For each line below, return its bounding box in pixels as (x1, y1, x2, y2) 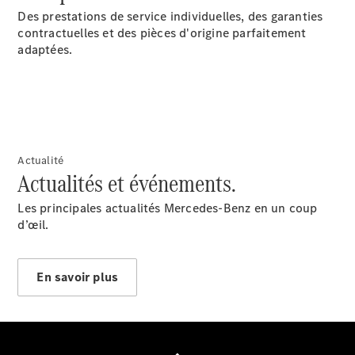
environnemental (94, 330, 190, 347)
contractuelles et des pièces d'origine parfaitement (17, 25, 307, 41)
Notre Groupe (94, 124, 171, 140)
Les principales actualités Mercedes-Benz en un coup (17, 200, 318, 216)
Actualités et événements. (17, 166, 237, 200)
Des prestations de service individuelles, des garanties (17, 8, 323, 25)
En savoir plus (36, 269, 119, 285)
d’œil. (17, 216, 49, 233)
